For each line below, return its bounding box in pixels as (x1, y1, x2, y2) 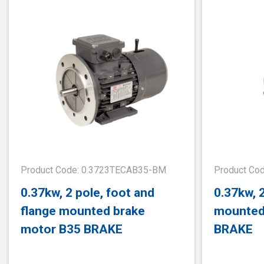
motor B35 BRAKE (21, 221, 123, 236)
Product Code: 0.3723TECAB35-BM (21, 164, 166, 176)
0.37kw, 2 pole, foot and (21, 184, 154, 200)
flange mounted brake (21, 203, 145, 218)
